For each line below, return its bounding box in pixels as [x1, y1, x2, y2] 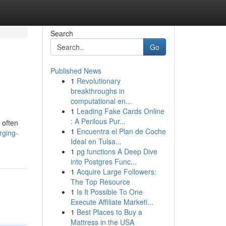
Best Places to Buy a [76, 207, 142, 217]
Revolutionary [76, 76, 121, 86]
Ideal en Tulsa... [70, 136, 122, 146]
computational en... [70, 96, 132, 106]
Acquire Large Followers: [76, 166, 156, 177]
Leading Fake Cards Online [76, 106, 164, 116]
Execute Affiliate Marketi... [70, 197, 153, 207]
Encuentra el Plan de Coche [76, 126, 166, 136]
